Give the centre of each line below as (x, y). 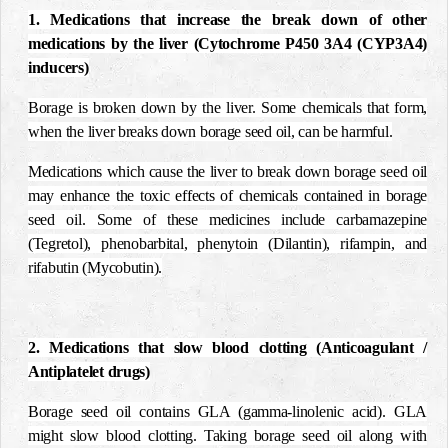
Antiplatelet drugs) (89, 371)
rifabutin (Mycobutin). (95, 267)
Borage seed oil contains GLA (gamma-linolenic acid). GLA (227, 411)
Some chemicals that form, (344, 107)
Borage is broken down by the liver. (142, 107)
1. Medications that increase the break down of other (227, 19)
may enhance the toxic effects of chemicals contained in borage (227, 195)
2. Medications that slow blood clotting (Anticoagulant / (227, 347)
